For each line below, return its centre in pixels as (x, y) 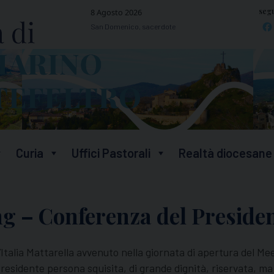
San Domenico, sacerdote (133, 26)
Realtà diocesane (225, 153)
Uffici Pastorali (111, 153)
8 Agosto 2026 (116, 12)
